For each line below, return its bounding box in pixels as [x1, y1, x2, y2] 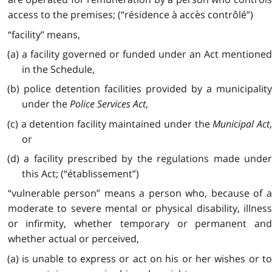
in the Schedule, [21, 62, 95, 76]
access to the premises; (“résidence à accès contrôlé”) [7, 8, 253, 22]
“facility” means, [7, 27, 80, 41]
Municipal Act [212, 117, 270, 131]
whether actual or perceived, [7, 232, 139, 246]
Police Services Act [69, 97, 146, 111]
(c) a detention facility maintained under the [7, 117, 213, 131]
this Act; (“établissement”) [21, 167, 139, 181]
